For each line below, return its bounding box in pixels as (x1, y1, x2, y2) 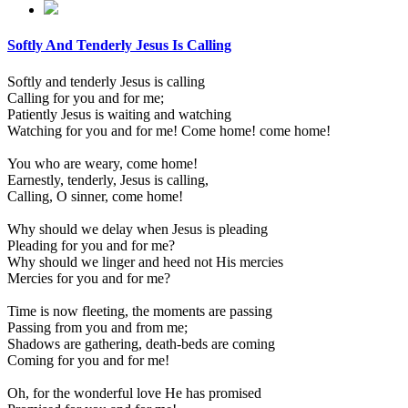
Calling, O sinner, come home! (7, 188, 183, 204)
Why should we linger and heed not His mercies (7, 253, 283, 270)
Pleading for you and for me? (7, 237, 175, 253)
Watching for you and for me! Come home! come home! (7, 122, 331, 138)
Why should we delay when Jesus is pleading (7, 220, 268, 237)
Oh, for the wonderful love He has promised (7, 384, 261, 401)
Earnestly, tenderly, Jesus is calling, (7, 171, 209, 188)
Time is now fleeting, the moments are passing (7, 302, 272, 319)
